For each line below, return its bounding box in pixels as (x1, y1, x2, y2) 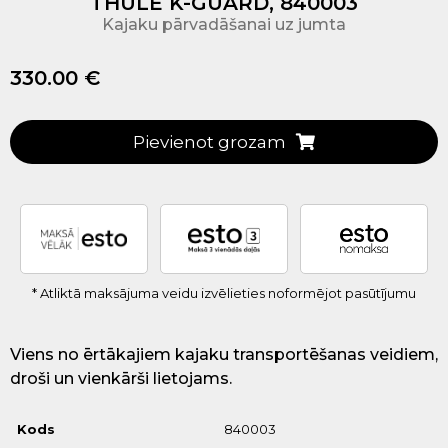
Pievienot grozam (133, 132, 286, 153)
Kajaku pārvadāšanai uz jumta (102, 15, 346, 35)
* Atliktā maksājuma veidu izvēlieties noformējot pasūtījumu (32, 284, 416, 301)
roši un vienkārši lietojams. (21, 368, 232, 388)
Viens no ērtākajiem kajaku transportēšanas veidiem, (10, 344, 438, 364)
